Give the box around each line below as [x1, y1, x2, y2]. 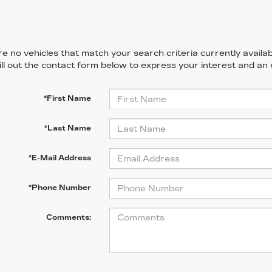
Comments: [46, 213, 91, 222]
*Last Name [44, 124, 91, 132]
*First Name [43, 94, 91, 103]
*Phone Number [28, 183, 91, 192]
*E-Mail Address [28, 154, 91, 162]
